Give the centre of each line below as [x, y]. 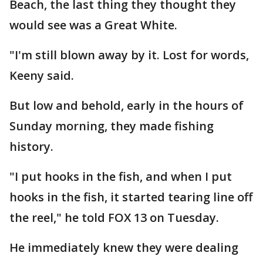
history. [31, 146]
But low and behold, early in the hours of [127, 105]
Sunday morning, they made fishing [112, 126]
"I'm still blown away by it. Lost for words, [129, 55]
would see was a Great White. [93, 25]
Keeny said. [42, 75]
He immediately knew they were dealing [124, 247]
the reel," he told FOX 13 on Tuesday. [114, 218]
